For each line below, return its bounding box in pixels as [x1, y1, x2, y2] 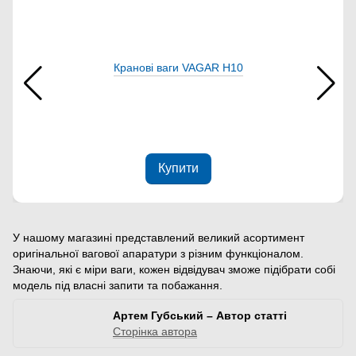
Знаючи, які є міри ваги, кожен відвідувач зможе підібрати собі [13, 263, 335, 277]
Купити [157, 161, 199, 176]
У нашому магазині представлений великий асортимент [13, 231, 304, 245]
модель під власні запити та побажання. [13, 279, 222, 292]
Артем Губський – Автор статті [113, 309, 287, 323]
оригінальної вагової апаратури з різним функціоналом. [13, 247, 304, 261]
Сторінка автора [113, 325, 197, 339]
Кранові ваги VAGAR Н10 [113, 61, 243, 75]
